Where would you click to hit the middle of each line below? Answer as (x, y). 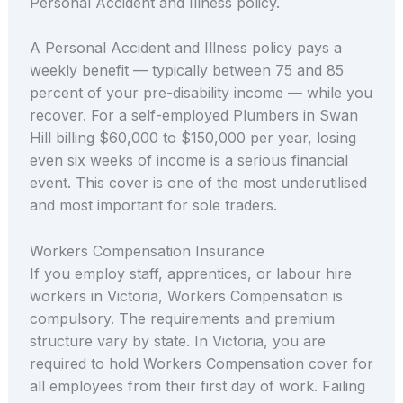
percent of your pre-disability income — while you (201, 93)
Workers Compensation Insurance (147, 251)
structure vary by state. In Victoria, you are (177, 341)
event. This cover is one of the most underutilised (198, 183)
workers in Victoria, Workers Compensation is (186, 296)
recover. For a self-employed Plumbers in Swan (193, 116)
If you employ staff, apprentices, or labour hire (190, 274)
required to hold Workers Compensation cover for (201, 364)
